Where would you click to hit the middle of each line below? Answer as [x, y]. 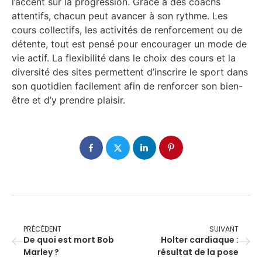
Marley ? [41, 252]
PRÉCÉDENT [42, 229]
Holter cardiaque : [200, 239]
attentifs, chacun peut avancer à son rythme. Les [120, 15]
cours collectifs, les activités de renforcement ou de [127, 30]
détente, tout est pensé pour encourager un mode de [129, 44]
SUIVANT [224, 229]
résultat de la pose [198, 252]
